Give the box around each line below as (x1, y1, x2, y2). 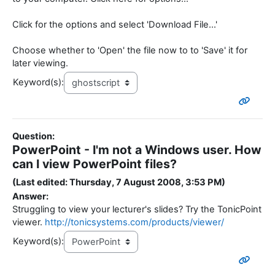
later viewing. (12, 58, 68, 69)
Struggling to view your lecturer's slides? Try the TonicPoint (12, 204, 261, 215)
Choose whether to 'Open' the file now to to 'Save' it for (12, 45, 247, 56)
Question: (12, 131, 55, 142)
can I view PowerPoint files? (12, 157, 177, 172)
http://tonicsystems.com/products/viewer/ (45, 217, 224, 228)
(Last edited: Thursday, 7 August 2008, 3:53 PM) (12, 177, 225, 188)
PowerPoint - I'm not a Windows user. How (12, 142, 261, 158)
